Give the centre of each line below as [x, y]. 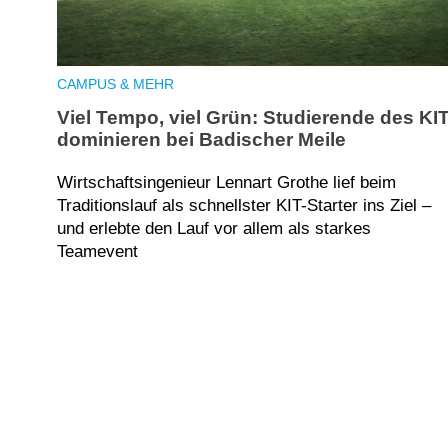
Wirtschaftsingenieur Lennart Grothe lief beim [226, 183]
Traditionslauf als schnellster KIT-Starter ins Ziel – [244, 206]
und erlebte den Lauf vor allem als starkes [214, 229]
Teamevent [97, 252]
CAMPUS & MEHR [115, 84]
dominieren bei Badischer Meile [201, 140]
